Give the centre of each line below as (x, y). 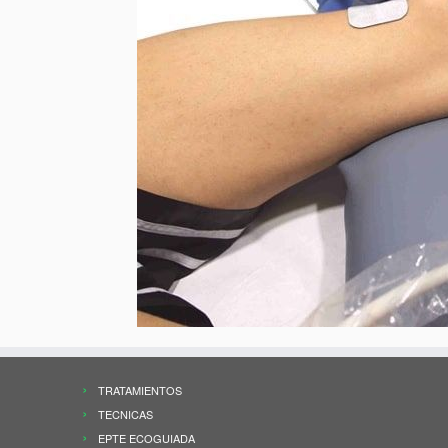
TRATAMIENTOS (140, 390)
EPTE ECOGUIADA (146, 438)
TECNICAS (125, 414)
